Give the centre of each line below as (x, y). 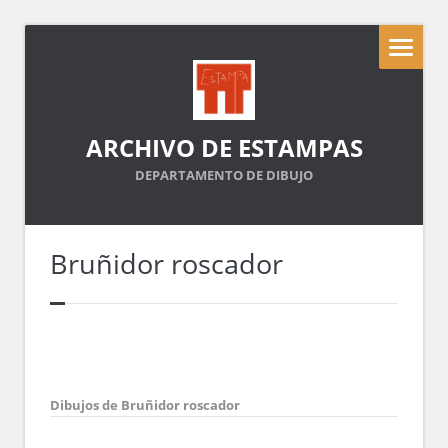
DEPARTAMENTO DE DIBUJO (224, 175)
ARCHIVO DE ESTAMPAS (224, 147)
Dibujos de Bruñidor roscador (145, 405)
